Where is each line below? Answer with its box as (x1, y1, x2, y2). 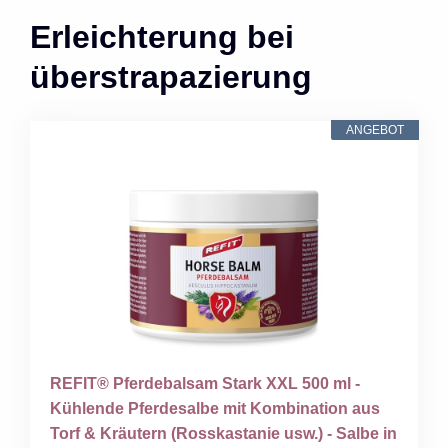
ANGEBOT (346, 122, 404, 137)
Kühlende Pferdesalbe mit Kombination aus (50, 399, 380, 417)
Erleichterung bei (30, 18, 294, 55)
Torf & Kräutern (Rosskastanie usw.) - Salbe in (50, 424, 397, 442)
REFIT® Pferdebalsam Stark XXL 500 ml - (50, 374, 360, 392)
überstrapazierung (30, 58, 312, 95)
